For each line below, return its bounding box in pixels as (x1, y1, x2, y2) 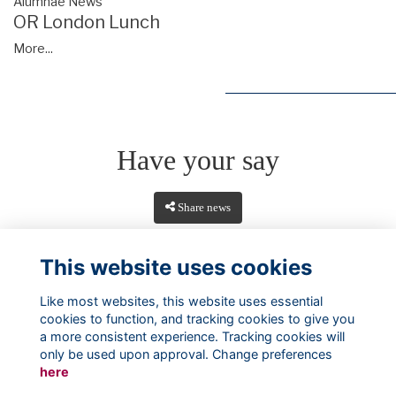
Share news (178, 201, 232, 214)
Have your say (117, 143, 279, 176)
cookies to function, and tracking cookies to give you (39, 310, 354, 326)
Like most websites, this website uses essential (39, 293, 323, 308)
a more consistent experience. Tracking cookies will (39, 328, 345, 344)
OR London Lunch (13, 11, 160, 33)
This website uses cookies (39, 254, 312, 280)
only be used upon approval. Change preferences (39, 346, 332, 362)
